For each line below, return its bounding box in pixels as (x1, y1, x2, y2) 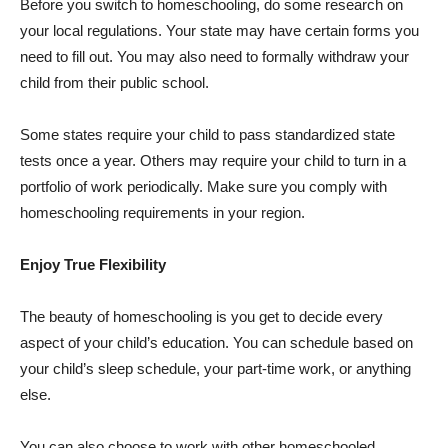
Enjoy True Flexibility (20, 256, 166, 273)
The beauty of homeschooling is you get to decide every (20, 308, 383, 325)
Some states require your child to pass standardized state (20, 126, 395, 143)
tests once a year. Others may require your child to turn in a (20, 152, 406, 169)
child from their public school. (20, 74, 209, 91)
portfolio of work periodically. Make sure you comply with (20, 178, 387, 195)
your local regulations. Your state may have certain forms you (20, 22, 419, 39)
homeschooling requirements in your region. (20, 204, 309, 221)
